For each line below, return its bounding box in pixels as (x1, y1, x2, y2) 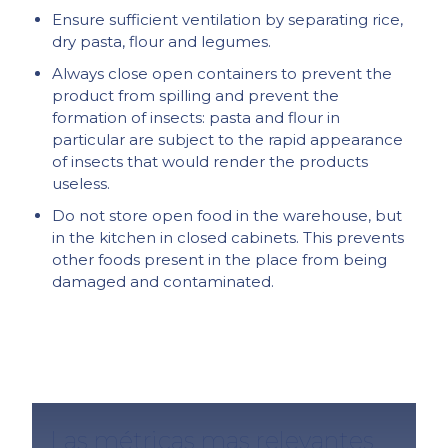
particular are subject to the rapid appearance (52, 130, 404, 150)
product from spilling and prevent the (52, 86, 340, 106)
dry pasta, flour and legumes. (52, 32, 272, 52)
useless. (52, 174, 111, 194)
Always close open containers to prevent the (52, 64, 393, 84)
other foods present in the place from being (52, 250, 388, 270)
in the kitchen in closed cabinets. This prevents (52, 228, 405, 248)
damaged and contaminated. (52, 272, 275, 292)
